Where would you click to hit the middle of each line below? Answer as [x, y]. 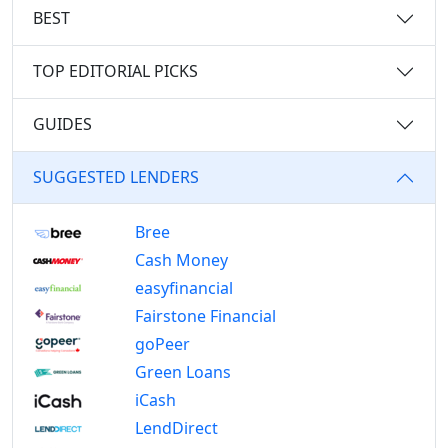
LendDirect [176, 427]
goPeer [162, 343]
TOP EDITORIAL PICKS [115, 71]
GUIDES [62, 124]
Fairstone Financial [205, 315]
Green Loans [182, 371]
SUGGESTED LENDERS [116, 177]
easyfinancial [183, 287]
